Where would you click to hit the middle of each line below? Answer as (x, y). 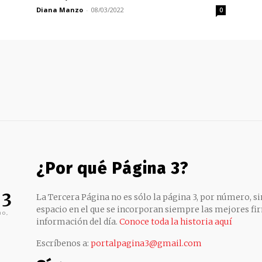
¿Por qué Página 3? (113, 168)
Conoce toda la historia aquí (176, 221)
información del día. (78, 221)
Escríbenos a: (63, 243)
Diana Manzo (60, 9)
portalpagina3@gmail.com (146, 243)
